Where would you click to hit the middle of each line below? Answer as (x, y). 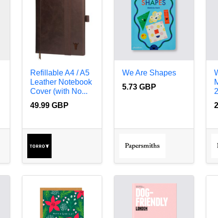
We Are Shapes (149, 73)
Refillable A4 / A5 (60, 73)
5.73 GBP (139, 87)
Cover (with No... (59, 91)
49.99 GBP (49, 106)
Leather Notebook (61, 82)
